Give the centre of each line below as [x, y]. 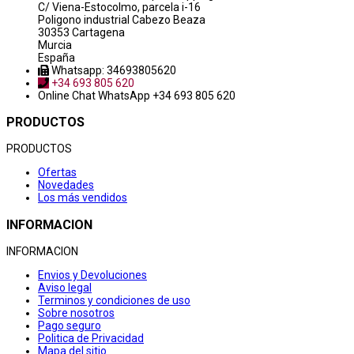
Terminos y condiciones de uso [114, 301]
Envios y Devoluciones [92, 275]
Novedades [66, 185]
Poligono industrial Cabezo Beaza [122, 19]
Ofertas [57, 173]
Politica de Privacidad [91, 339]
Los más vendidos [83, 198]
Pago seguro [70, 326]
